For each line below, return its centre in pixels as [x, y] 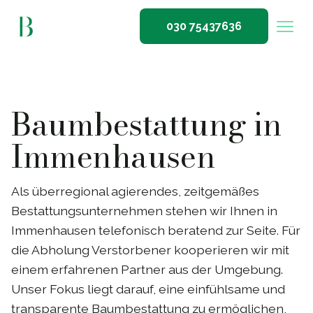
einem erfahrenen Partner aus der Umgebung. [147, 270]
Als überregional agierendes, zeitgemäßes [135, 191]
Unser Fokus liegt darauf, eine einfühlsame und [148, 289]
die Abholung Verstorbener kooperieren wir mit [150, 250]
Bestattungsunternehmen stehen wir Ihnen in [144, 211]
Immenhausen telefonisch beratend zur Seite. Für [156, 231]
